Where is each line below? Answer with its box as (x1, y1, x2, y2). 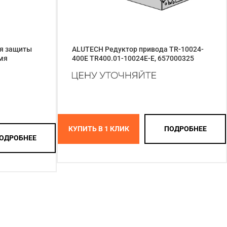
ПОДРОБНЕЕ (164, 125, 207, 133)
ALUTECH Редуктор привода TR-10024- (72, 45, 204, 53)
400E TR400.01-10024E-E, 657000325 (72, 54, 194, 62)
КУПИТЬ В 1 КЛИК (68, 125, 129, 133)
